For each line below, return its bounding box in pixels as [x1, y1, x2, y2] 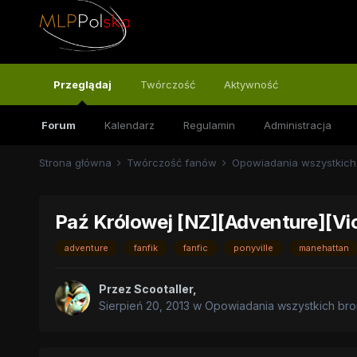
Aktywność [223, 78, 278, 91]
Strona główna [38, 156, 115, 169]
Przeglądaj [53, 78, 112, 91]
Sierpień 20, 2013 [98, 299, 190, 313]
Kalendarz [104, 119, 155, 131]
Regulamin [182, 119, 235, 131]
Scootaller [133, 282, 193, 296]
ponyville [233, 242, 273, 254]
